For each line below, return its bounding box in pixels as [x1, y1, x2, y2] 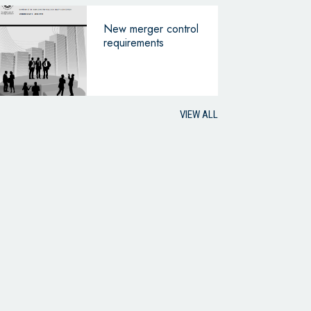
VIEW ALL [179, 108, 218, 121]
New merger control [103, 20, 199, 37]
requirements [103, 34, 164, 51]
